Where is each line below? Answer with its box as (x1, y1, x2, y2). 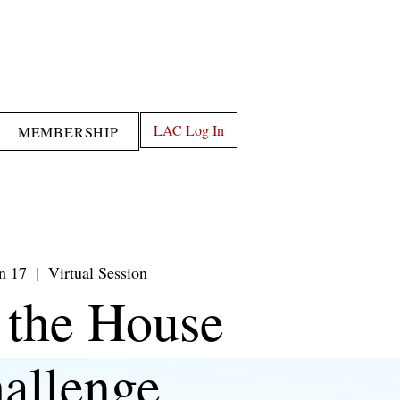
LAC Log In (154, 121, 224, 139)
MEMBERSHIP (17, 122, 119, 141)
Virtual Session (48, 262, 148, 283)
